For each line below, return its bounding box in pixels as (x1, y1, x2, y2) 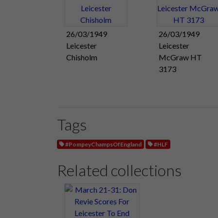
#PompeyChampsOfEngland (64, 140, 142, 148)
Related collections (57, 160, 182, 180)
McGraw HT (159, 52, 202, 62)
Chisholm (66, 52, 97, 62)
